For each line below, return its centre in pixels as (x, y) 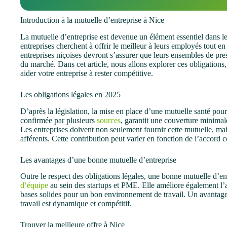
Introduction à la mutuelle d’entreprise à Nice (92, 20)
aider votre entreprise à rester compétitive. (87, 73)
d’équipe (34, 185)
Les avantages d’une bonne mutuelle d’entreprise (98, 160)
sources (109, 120)
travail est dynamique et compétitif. (76, 204)
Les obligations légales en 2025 (70, 94)
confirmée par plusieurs (59, 120)
